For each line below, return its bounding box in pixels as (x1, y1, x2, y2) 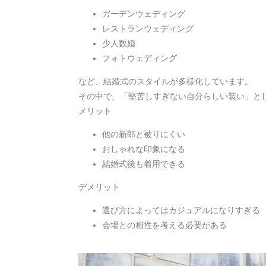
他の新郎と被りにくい (102, 129, 185, 139)
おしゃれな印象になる (102, 144, 185, 154)
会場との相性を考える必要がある (102, 220, 227, 230)
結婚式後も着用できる (102, 159, 185, 169)
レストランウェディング (102, 23, 194, 33)
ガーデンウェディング (102, 8, 185, 18)
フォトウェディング (102, 53, 177, 63)
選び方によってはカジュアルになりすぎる (102, 205, 260, 215)
